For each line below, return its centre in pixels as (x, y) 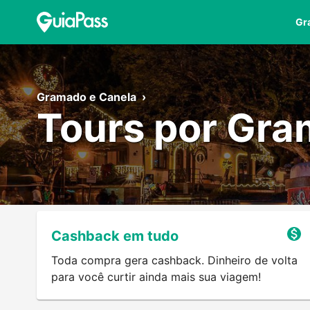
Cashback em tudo (115, 236)
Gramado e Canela (86, 97)
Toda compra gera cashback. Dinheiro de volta (174, 261)
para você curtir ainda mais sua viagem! (156, 277)
